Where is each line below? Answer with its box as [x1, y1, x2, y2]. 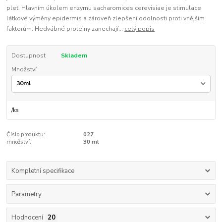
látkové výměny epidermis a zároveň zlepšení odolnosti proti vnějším [6, 14, 205, 22]
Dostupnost [11, 51, 46, 59]
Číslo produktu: [6, 131, 46, 139]
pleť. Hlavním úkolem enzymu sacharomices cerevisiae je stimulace [6, 3, 202, 12]
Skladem [60, 51, 87, 59]
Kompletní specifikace [11, 166, 74, 175]
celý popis [124, 24, 155, 33]
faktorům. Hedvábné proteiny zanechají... [6, 24, 125, 33]
